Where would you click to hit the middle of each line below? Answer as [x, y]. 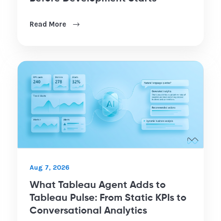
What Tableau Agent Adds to [98, 186]
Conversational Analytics [88, 211]
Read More [49, 24]
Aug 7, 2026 [50, 168]
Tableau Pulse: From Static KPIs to [108, 199]
